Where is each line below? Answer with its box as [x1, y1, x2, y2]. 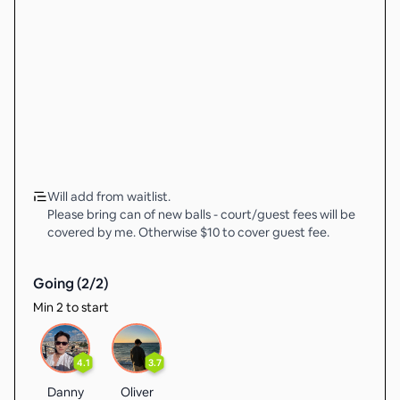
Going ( [33, 274, 81, 293]
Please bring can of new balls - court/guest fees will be [47, 206, 355, 222]
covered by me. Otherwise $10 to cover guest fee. [47, 224, 329, 240]
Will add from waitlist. [47, 188, 171, 204]
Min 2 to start [33, 299, 109, 315]
